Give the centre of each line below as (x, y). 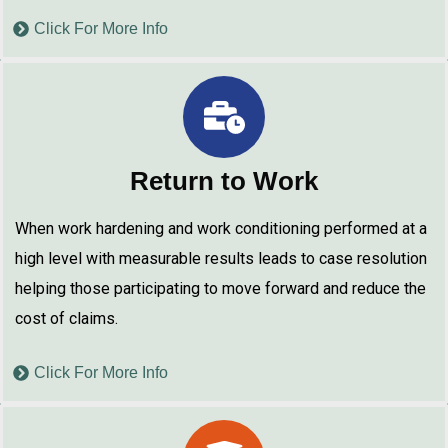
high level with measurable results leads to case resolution (221, 258)
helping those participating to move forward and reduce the (220, 288)
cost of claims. (66, 318)
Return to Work (224, 181)
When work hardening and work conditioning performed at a (221, 228)
